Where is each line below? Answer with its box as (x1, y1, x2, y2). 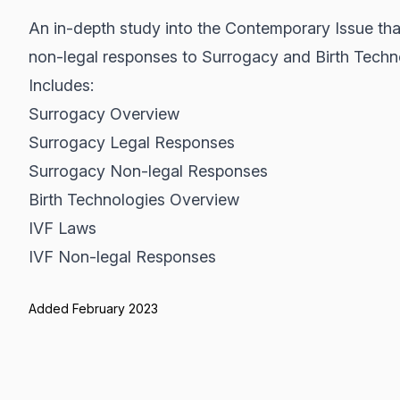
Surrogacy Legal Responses (29, 133, 235, 152)
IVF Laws (29, 219, 96, 237)
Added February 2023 (29, 301, 158, 316)
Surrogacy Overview (29, 104, 179, 123)
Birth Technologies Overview (29, 190, 239, 209)
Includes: (29, 76, 94, 95)
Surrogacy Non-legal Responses (29, 162, 268, 180)
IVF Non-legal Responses (29, 247, 216, 266)
